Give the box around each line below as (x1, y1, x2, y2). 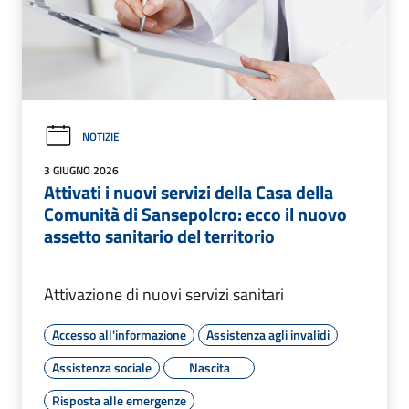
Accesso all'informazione (52, 325, 186, 345)
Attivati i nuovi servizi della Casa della (44, 178, 333, 207)
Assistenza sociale (52, 358, 152, 378)
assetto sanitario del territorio (44, 222, 275, 251)
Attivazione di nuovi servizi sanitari (44, 282, 284, 308)
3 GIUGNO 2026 (44, 162, 119, 180)
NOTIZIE (82, 127, 120, 145)
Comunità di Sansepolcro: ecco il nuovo (44, 200, 347, 229)
